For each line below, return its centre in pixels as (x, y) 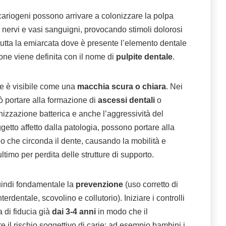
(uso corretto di (152, 185)
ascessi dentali (126, 100)
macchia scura (105, 87)
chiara (154, 87)
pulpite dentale (144, 57)
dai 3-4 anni (74, 212)
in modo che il (122, 212)
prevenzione (100, 185)
